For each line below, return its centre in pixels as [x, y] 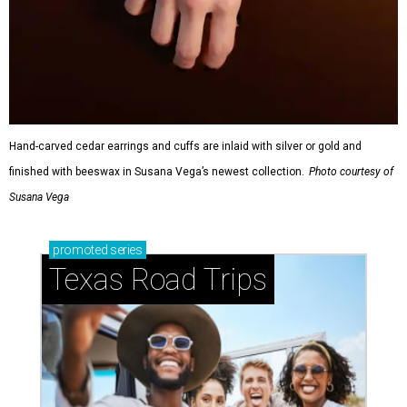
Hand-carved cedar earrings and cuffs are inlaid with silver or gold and [185, 146]
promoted [80, 249]
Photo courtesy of [351, 171]
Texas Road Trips [158, 279]
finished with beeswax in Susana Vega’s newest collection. [157, 171]
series [125, 249]
